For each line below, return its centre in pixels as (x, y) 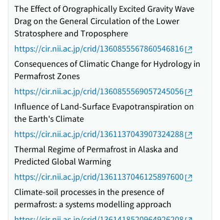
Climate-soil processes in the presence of (89, 192)
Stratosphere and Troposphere (71, 33)
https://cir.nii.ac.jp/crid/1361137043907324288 (99, 134)
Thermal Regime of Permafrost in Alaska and (96, 149)
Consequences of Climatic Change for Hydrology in (107, 64)
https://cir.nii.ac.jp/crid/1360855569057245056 (99, 91)
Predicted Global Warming (63, 161)
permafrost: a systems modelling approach (93, 204)
